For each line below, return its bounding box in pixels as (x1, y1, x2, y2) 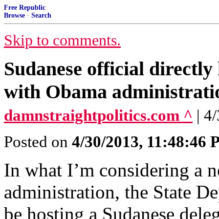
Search (31, 12, 51, 19)
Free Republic (4, 4, 45, 11)
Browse (4, 12, 25, 19)
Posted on (4, 133, 72, 151)
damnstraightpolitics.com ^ (4, 107, 193, 124)
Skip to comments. (4, 32, 121, 49)
